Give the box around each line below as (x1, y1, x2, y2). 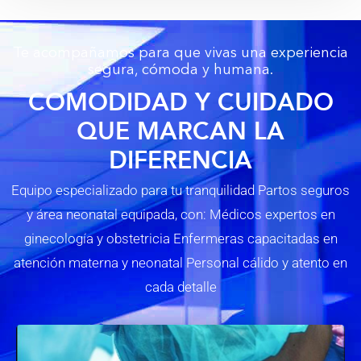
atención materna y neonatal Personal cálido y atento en (14, 254, 347, 271)
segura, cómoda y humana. (88, 62, 273, 77)
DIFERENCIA (109, 143, 252, 175)
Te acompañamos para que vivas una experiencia (13, 45, 348, 60)
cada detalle (144, 278, 217, 295)
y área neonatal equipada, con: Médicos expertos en (26, 205, 335, 222)
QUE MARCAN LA (77, 114, 284, 146)
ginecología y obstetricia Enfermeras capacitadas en (23, 230, 338, 247)
